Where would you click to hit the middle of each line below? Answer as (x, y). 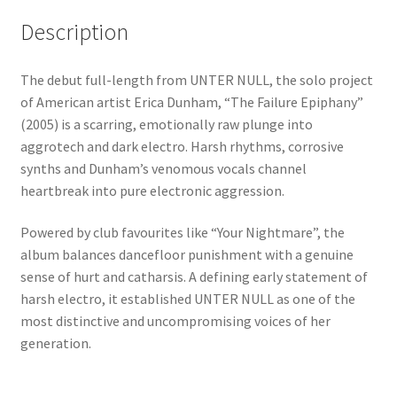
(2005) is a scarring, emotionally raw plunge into (166, 124)
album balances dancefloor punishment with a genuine (187, 255)
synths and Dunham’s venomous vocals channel (163, 168)
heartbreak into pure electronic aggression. (152, 190)
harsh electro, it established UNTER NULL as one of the (187, 299)
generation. (55, 343)
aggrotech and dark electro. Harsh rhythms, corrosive (182, 146)
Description (74, 31)
